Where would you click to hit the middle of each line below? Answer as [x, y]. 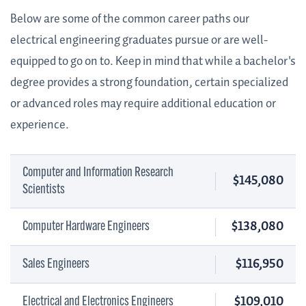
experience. [40, 125]
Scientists [44, 190]
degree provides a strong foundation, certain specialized [149, 83]
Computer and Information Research [98, 172]
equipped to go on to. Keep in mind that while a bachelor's [153, 62]
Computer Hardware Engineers [86, 226]
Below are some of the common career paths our [130, 19]
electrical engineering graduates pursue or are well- [139, 41]
